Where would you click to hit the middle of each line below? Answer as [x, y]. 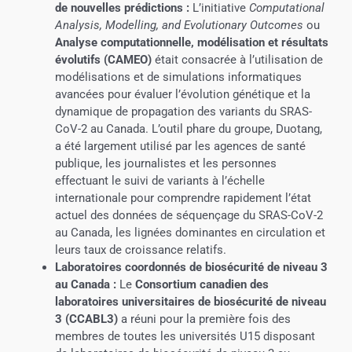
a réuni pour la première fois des [204, 319]
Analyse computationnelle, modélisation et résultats [191, 43]
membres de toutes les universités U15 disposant [185, 337]
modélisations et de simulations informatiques [178, 77]
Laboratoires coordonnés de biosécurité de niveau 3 [191, 268]
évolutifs [77, 60]
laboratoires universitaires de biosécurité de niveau [190, 302]
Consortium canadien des [202, 285]
